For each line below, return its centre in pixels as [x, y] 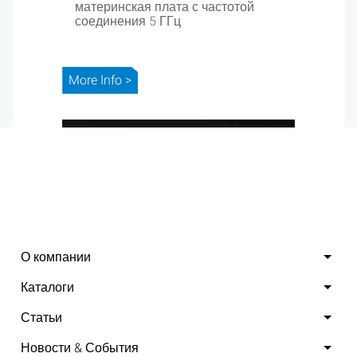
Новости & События [80, 348]
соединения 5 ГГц [128, 21]
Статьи [41, 318]
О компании [56, 257]
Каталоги [47, 287]
